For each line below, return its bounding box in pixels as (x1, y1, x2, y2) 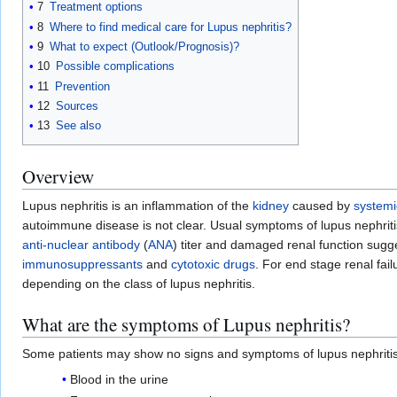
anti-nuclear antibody (22, 237, 140, 253)
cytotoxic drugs (171, 257, 255, 272)
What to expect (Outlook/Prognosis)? (50, 40, 239, 54)
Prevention (55, 79, 110, 93)
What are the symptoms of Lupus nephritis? (22, 312, 350, 338)
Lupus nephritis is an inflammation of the (22, 198, 253, 214)
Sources (56, 99, 98, 113)
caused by (289, 198, 354, 214)
